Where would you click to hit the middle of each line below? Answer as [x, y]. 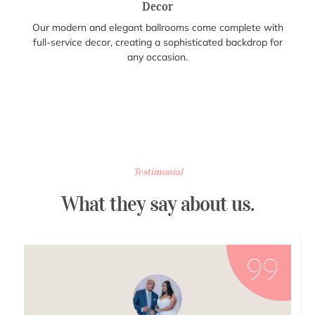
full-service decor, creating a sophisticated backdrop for [157, 42]
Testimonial [157, 172]
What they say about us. [157, 204]
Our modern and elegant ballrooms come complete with [157, 27]
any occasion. [157, 57]
